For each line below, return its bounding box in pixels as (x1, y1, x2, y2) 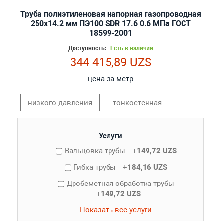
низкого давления (27, 98, 92, 107)
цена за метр (88, 74, 133, 83)
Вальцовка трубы (64, 146, 127, 155)
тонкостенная (112, 98, 162, 107)
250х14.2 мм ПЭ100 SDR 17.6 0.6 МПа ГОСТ (30, 18, 191, 28)
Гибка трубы (74, 162, 118, 172)
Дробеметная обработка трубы (67, 179, 175, 188)
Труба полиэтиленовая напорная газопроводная (20, 9, 201, 19)
